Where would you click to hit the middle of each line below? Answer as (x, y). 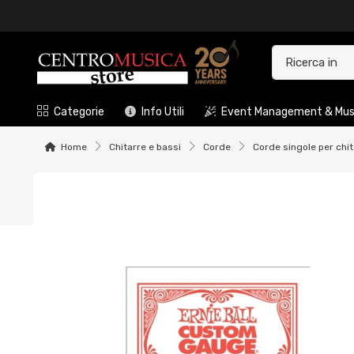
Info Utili (163, 112)
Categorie (79, 112)
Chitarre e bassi (145, 147)
